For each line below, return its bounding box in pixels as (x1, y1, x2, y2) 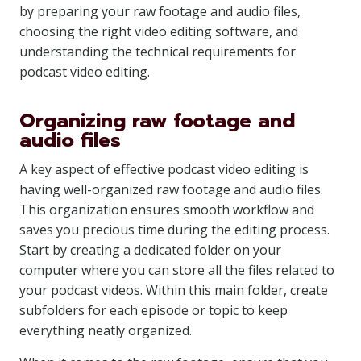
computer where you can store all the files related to (19, 261, 334, 279)
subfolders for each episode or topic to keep (19, 301, 288, 319)
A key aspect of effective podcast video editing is (19, 160, 309, 178)
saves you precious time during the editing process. (19, 221, 330, 239)
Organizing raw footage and (19, 106, 295, 135)
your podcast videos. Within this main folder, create (19, 281, 328, 299)
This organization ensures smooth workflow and (19, 201, 314, 218)
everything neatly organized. (19, 322, 192, 339)
